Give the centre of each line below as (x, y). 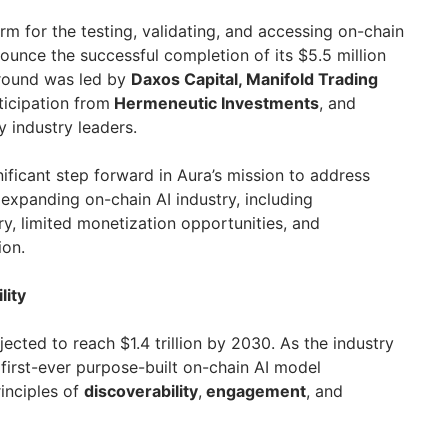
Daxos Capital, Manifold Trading (254, 79)
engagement (254, 391)
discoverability (141, 391)
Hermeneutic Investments (214, 103)
